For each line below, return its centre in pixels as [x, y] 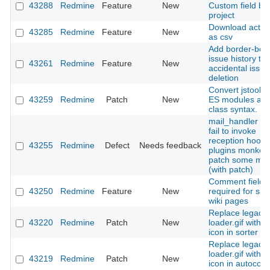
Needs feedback [170, 146]
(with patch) [231, 170]
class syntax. [233, 109]
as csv [221, 37]
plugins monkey [238, 150]
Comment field [236, 182]
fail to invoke [232, 131]
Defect [117, 146]
